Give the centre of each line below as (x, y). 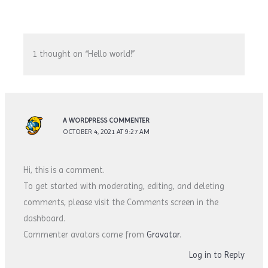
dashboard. (45, 219)
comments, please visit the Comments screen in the (121, 202)
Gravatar (163, 235)
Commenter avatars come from (85, 235)
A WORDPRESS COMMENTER (106, 120)
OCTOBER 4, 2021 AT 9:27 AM (106, 131)
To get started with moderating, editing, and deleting (124, 186)
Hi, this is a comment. (64, 170)
